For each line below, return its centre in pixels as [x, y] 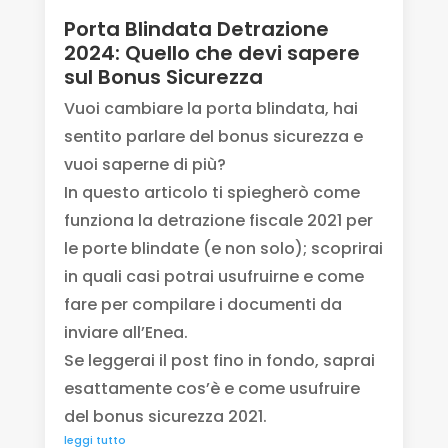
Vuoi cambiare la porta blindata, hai [210, 109]
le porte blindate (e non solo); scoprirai [223, 249]
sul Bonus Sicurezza [163, 77]
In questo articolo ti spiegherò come [211, 193]
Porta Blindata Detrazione [196, 29]
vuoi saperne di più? [144, 165]
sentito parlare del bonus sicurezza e [213, 137]
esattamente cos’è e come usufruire [211, 389]
